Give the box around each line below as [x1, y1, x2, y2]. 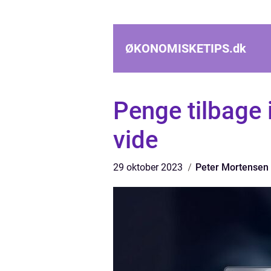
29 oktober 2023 [113, 162, 185, 173]
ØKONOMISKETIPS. [125, 41, 233, 56]
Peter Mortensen [195, 162, 269, 173]
